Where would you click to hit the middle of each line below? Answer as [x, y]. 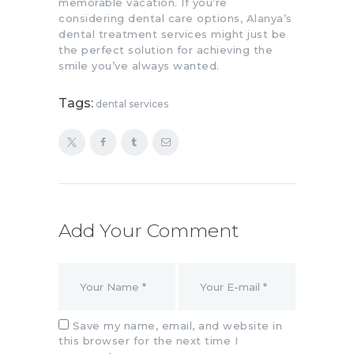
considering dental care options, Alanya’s [175, 18]
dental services [132, 104]
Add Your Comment [149, 231]
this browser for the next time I [148, 340]
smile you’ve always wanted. [139, 65]
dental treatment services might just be [173, 34]
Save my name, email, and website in [177, 325]
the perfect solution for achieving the [166, 49]
